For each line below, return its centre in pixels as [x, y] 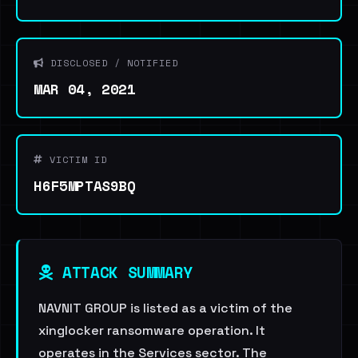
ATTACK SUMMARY [123, 272]
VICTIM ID [75, 159]
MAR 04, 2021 [85, 89]
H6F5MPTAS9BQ [85, 185]
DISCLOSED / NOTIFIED [111, 63]
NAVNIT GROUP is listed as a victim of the [165, 308]
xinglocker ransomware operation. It [152, 330]
